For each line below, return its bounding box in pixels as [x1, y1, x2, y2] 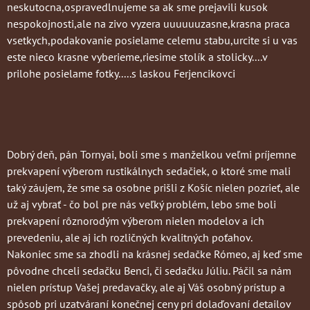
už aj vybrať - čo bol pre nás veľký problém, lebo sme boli [7, 197, 276, 211]
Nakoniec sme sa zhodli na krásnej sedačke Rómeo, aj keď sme [7, 246, 302, 261]
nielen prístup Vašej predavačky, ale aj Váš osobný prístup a [7, 280, 285, 294]
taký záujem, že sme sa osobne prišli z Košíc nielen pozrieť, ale [7, 180, 300, 194]
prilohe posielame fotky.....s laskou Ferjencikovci [7, 66, 235, 80]
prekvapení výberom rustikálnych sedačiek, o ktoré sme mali [7, 163, 291, 178]
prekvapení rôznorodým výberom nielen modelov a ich [7, 213, 264, 228]
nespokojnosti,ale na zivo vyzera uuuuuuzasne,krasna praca [7, 16, 290, 30]
